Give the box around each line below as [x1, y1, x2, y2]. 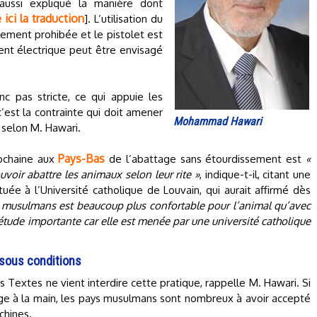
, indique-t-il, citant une [200, 168, 311, 181]
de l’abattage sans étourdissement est [105, 152, 306, 166]
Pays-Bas [58, 151, 105, 166]
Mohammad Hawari [173, 115, 262, 128]
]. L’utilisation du [84, 12, 163, 25]
